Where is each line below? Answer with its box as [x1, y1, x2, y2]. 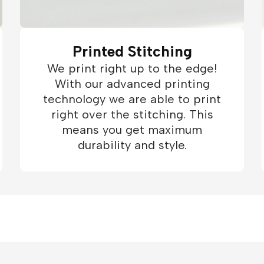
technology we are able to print [43, 92, 221, 106]
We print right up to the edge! [47, 61, 217, 75]
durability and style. [77, 138, 187, 152]
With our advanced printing [54, 77, 210, 91]
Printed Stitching [72, 42, 192, 60]
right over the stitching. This [51, 107, 213, 121]
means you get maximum [62, 123, 202, 137]
